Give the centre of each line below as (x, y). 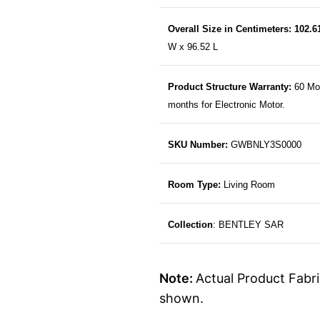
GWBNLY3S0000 (264, 145)
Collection (190, 225)
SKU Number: (197, 145)
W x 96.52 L (192, 47)
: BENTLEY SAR (248, 225)
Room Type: (194, 185)
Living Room (249, 185)
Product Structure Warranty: (229, 87)
